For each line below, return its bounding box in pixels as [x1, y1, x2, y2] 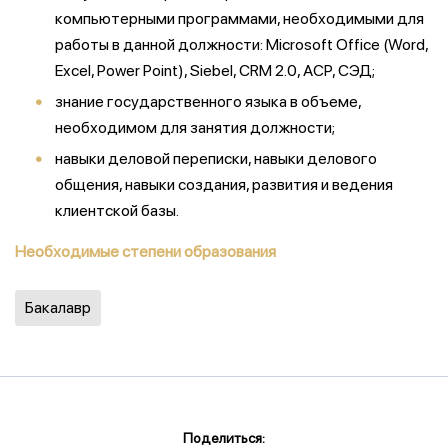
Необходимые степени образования [15, 242, 276, 261]
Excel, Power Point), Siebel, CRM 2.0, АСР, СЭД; [55, 61, 375, 80]
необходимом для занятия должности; [55, 118, 335, 137]
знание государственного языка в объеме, [55, 92, 361, 111]
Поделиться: [183, 430, 265, 446]
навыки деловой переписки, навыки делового [55, 149, 377, 168]
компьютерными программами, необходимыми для [55, 9, 424, 28]
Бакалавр [25, 298, 91, 317]
